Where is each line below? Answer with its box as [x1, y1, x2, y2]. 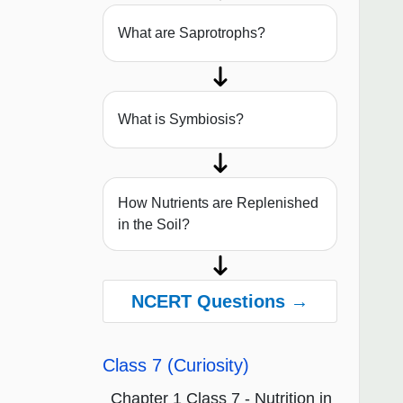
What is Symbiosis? [118, 112, 244, 128]
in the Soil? [118, 217, 190, 233]
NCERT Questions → [131, 291, 309, 312]
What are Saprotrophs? [118, 25, 265, 41]
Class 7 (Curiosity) [103, 355, 249, 376]
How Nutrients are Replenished [118, 195, 318, 211]
